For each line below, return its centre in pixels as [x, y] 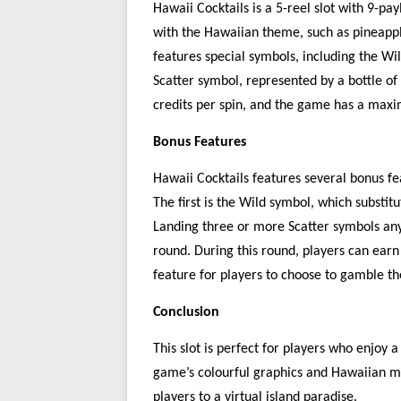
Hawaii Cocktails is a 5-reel [232, 9]
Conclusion [186, 312]
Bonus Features [200, 142]
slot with [339, 9]
